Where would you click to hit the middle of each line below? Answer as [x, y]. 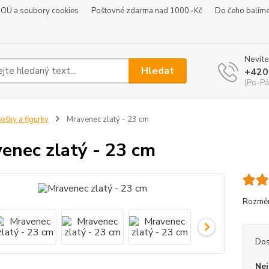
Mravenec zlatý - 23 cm [107, 119]
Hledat [158, 71]
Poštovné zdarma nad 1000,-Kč [147, 11]
